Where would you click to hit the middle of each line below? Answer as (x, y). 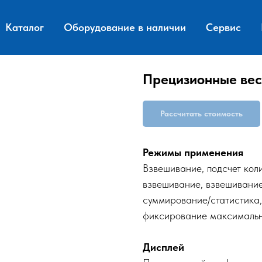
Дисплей (163, 247)
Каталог (25, 27)
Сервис (223, 27)
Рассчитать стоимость (201, 113)
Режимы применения (193, 152)
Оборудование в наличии (125, 27)
